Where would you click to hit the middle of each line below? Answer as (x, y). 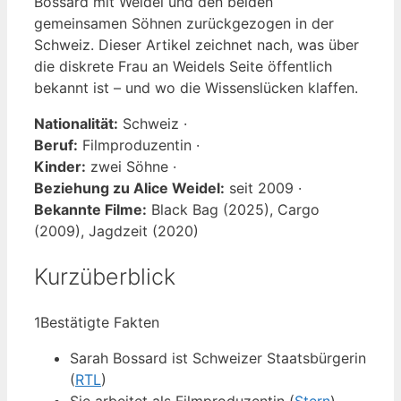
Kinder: (60, 166)
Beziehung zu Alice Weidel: (129, 188)
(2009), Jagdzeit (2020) (116, 230)
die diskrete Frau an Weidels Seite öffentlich (183, 66)
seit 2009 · (263, 188)
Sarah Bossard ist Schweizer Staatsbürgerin (218, 358)
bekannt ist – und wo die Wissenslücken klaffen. (196, 87)
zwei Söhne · (131, 166)
